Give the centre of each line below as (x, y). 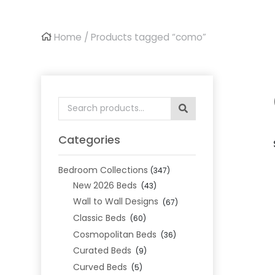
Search (75, 103)
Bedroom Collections (103, 170)
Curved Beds (100, 267)
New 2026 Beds (105, 185)
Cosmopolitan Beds (114, 234)
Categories (90, 140)
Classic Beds (99, 218)
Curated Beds (102, 251)
